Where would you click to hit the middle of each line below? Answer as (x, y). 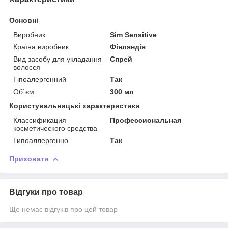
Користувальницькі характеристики (75, 106)
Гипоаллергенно (41, 140)
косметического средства (55, 128)
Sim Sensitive (134, 34)
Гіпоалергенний (40, 79)
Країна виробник (41, 47)
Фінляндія (128, 47)
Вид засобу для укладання (58, 59)
